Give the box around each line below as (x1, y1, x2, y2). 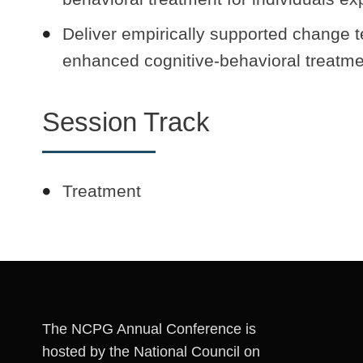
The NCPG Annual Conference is (42, 321, 256, 338)
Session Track (42, 107, 210, 138)
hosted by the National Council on (42, 344, 260, 361)
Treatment (62, 181, 141, 201)
